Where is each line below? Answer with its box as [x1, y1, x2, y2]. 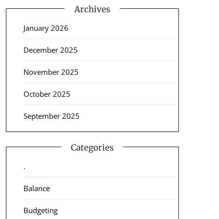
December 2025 [23, 45, 78, 55]
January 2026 [23, 23, 68, 33]
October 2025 [23, 89, 70, 99]
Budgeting [23, 205, 58, 215]
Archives [74, 4, 110, 15]
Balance [23, 183, 50, 193]
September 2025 [23, 111, 80, 121]
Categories [71, 142, 114, 153]
